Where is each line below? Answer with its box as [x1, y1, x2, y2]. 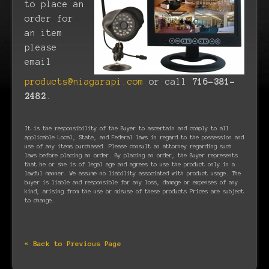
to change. [25, 198, 55, 204]
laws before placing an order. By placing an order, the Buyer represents [25, 153, 238, 159]
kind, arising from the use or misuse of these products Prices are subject [25, 189, 244, 195]
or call [144, 77, 192, 86]
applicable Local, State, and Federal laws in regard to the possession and [25, 134, 244, 141]
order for [25, 14, 73, 23]
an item [25, 28, 62, 38]
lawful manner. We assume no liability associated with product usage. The [25, 171, 241, 177]
